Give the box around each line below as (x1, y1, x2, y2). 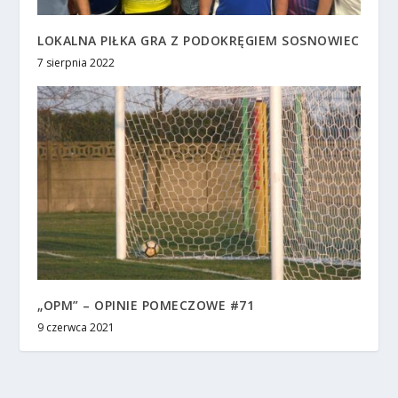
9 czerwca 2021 (37, 320, 115, 336)
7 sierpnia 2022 (37, 55, 115, 71)
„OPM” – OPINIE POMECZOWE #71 (37, 297, 255, 314)
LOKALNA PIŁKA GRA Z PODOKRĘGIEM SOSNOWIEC (37, 32, 360, 50)
